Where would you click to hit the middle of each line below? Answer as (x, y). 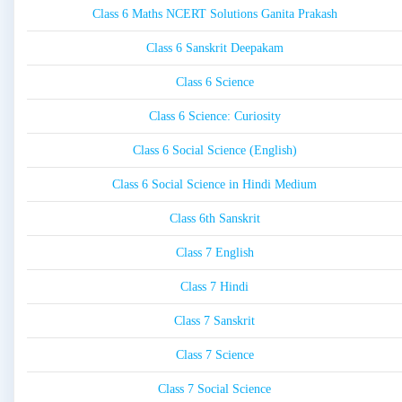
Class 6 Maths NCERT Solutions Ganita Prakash (214, 14)
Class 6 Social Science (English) (214, 151)
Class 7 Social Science (214, 389)
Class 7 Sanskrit (214, 321)
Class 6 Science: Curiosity (214, 117)
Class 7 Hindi (214, 287)
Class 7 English (214, 253)
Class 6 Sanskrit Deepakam (214, 48)
